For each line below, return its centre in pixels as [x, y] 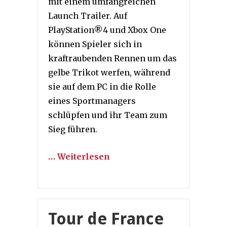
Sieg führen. [73, 129]
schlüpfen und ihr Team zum [108, 115]
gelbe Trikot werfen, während [109, 73]
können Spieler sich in [95, 44]
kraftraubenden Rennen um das [112, 59]
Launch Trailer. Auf [88, 16]
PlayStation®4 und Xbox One [107, 30]
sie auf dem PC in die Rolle [102, 87]
